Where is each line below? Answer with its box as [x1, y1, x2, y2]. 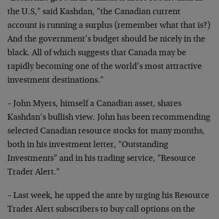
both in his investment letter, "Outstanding [7, 141, 168, 150]
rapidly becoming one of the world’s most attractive [7, 63, 202, 71]
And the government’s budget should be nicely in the [7, 35, 205, 44]
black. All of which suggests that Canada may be [7, 49, 186, 58]
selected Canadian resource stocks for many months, [7, 127, 205, 136]
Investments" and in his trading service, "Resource [7, 154, 196, 163]
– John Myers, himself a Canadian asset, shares [7, 100, 181, 109]
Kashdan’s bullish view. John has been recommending [7, 113, 210, 122]
